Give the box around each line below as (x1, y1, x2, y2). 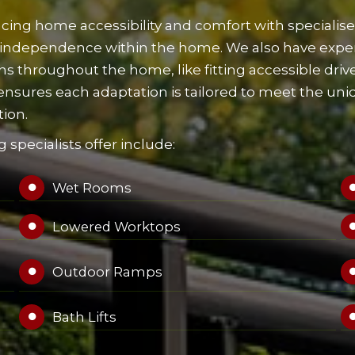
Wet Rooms (52, 180, 132, 196)
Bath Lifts (52, 309, 117, 325)
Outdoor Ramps (52, 264, 163, 280)
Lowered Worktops (52, 219, 181, 235)
